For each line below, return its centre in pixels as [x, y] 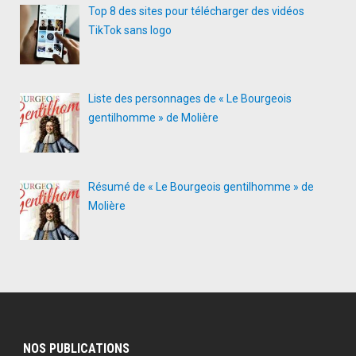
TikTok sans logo [130, 30]
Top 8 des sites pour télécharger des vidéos [196, 11]
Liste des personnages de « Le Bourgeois [190, 99]
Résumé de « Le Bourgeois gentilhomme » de [201, 187]
